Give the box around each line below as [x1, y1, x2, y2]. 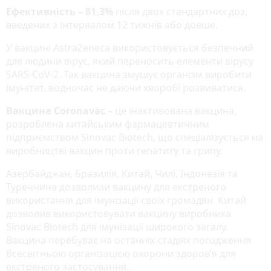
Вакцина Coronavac [6, 103, 105, 117]
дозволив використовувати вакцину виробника [6, 206, 231, 220]
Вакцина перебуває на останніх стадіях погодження [6, 233, 251, 247]
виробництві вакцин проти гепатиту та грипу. [6, 143, 223, 157]
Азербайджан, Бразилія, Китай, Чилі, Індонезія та [6, 166, 238, 180]
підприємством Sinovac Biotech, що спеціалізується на [6, 130, 263, 144]
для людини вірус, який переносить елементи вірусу [6, 54, 253, 68]
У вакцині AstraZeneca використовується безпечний [6, 41, 253, 54]
